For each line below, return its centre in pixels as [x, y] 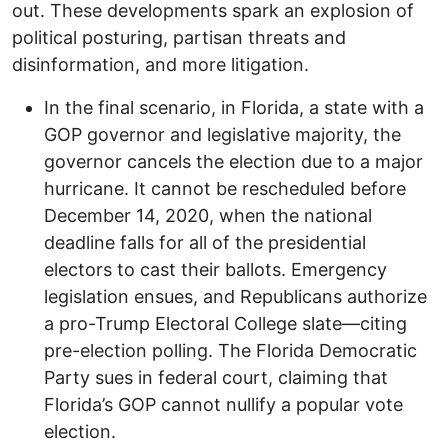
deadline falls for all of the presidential [205, 243]
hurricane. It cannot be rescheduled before [225, 189]
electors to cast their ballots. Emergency [215, 270]
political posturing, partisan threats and [179, 38]
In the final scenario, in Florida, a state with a [234, 108]
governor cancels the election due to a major [233, 162]
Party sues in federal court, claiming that [216, 378]
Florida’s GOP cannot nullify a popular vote [223, 405]
